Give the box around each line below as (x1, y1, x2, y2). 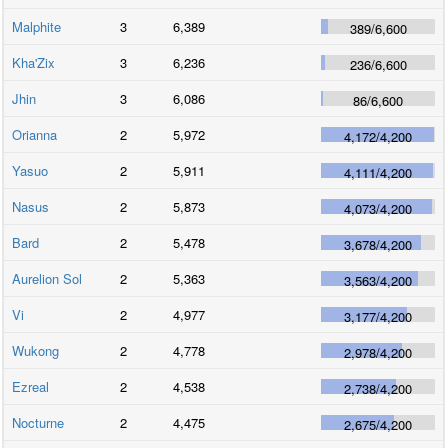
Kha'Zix (12, 52, 56, 72)
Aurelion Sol (12, 268, 83, 288)
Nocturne (12, 412, 65, 432)
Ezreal (12, 376, 50, 396)
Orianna (12, 124, 58, 144)
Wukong (12, 340, 60, 360)
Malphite (12, 16, 62, 36)
